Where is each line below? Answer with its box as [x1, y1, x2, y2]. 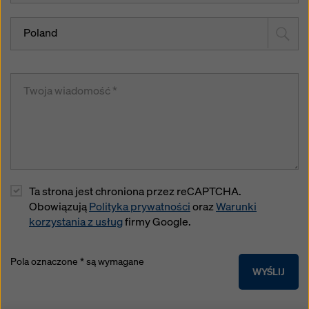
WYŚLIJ [252, 265, 285, 279]
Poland [23, 26, 57, 41]
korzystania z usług [29, 215, 123, 230]
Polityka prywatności [89, 199, 190, 215]
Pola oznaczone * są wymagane [10, 255, 144, 268]
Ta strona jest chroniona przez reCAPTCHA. [29, 184, 241, 199]
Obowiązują [29, 199, 89, 215]
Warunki [216, 199, 257, 215]
